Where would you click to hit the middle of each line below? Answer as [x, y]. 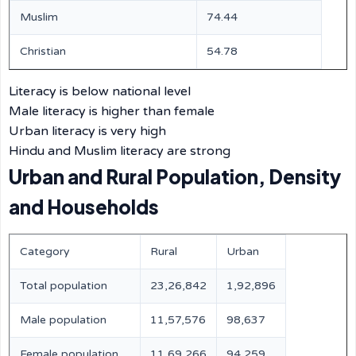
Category [45, 252]
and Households [84, 207]
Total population [64, 286]
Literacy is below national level [100, 91]
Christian [43, 51]
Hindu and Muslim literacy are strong [120, 151]
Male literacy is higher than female [112, 111]
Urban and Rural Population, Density [175, 176]
